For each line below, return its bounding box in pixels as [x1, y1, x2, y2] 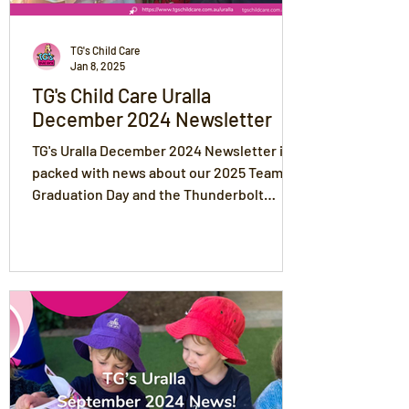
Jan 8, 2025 [70, 58, 125, 72]
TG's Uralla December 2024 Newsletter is [32, 142, 290, 159]
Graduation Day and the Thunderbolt [32, 185, 264, 203]
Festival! [32, 207, 87, 225]
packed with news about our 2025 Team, [32, 163, 287, 181]
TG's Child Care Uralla [32, 83, 211, 107]
